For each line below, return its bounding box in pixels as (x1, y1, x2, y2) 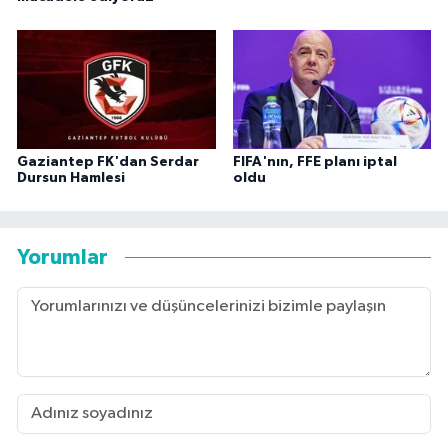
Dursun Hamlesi (17, 170, 125, 185)
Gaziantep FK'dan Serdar (17, 154, 199, 169)
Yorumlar (17, 247, 108, 269)
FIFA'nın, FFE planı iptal (232, 154, 397, 169)
